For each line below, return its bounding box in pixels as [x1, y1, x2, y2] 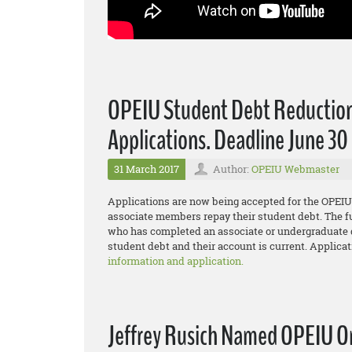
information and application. [108, 254, 244, 268]
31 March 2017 [114, 162, 179, 176]
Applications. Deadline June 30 [108, 122, 348, 159]
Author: [213, 162, 251, 176]
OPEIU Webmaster [251, 162, 339, 176]
